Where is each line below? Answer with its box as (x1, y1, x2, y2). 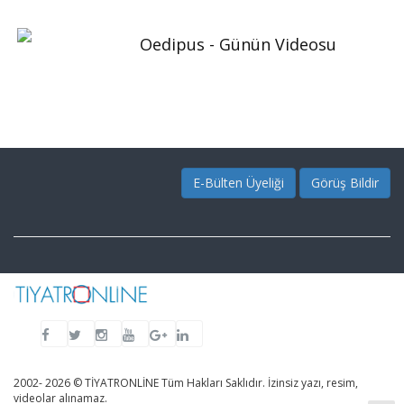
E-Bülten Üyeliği (193, 173, 284, 191)
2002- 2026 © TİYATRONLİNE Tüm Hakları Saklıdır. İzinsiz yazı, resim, (14, 374, 358, 390)
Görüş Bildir (311, 173, 379, 191)
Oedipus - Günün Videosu (140, 32, 336, 55)
